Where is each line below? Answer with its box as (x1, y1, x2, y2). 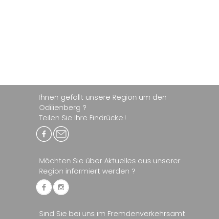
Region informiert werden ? (39, 166, 135, 176)
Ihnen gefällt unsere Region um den (39, 92, 167, 102)
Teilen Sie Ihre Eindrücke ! (39, 112, 127, 123)
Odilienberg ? (39, 102, 87, 112)
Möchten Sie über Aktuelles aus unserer (39, 155, 180, 166)
